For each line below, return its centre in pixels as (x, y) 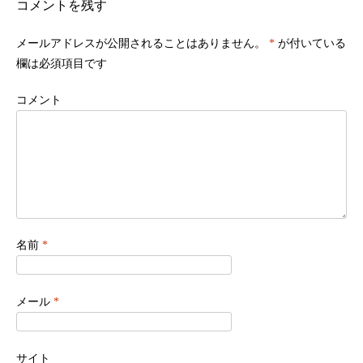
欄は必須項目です (62, 64)
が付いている (310, 43)
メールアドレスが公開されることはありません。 (141, 43)
